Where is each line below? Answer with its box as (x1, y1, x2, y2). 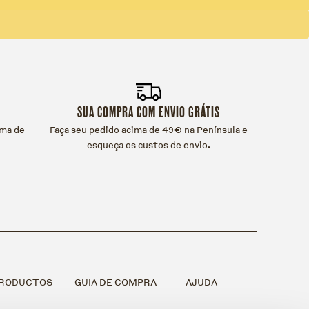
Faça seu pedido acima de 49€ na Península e (49, 123, 248, 137)
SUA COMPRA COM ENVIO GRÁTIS (77, 103, 220, 121)
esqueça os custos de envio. (86, 138, 210, 152)
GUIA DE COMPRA (74, 275, 157, 289)
